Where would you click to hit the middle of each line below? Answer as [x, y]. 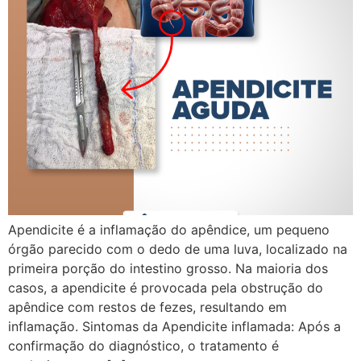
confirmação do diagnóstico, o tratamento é [143, 346]
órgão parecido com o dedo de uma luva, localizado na [178, 249]
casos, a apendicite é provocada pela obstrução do [166, 288]
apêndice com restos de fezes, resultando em [147, 307]
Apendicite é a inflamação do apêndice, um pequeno [169, 230]
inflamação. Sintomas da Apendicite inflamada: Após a [174, 327]
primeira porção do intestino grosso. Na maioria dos [168, 269]
